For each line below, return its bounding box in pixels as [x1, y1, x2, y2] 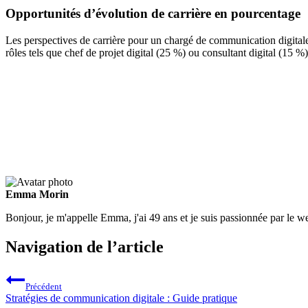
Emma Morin [5, 188, 69, 200]
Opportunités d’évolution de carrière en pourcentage [5, 6, 300, 21]
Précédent [25, 280, 62, 291]
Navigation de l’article [5, 237, 164, 256]
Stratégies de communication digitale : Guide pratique [5, 291, 237, 304]
